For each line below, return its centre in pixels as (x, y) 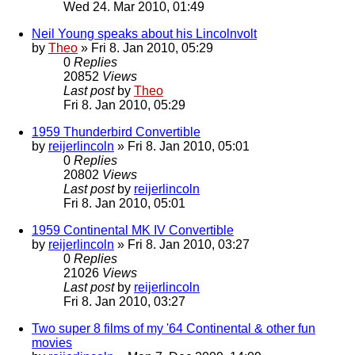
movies (52, 343)
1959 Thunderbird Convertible (116, 132)
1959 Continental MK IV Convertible (133, 231)
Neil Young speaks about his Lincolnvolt (144, 34)
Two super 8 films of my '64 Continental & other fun (174, 329)
